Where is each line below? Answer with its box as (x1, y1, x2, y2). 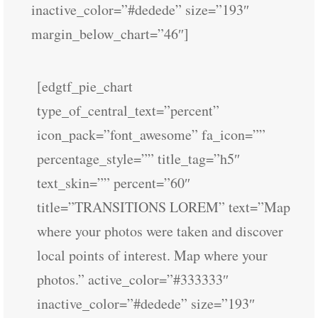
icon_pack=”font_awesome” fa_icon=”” (37, 125, 265, 144)
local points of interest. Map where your (37, 246, 268, 265)
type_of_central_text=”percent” (37, 101, 219, 120)
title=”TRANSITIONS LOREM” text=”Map (37, 197, 290, 216)
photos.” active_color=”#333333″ (37, 270, 229, 289)
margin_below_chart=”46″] (31, 24, 189, 43)
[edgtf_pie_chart (37, 77, 133, 96)
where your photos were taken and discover (37, 221, 283, 241)
